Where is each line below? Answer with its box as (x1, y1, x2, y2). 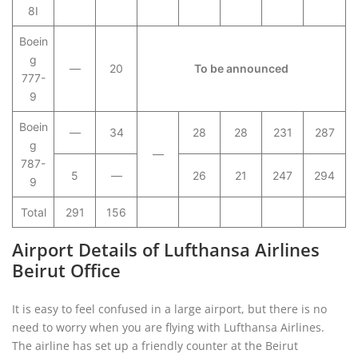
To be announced (194, 62, 288, 75)
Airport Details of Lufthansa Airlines (12, 237, 320, 261)
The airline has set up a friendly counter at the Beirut (12, 338, 298, 353)
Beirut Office (12, 258, 121, 282)
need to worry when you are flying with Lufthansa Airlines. (12, 320, 324, 335)
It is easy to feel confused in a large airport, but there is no (12, 301, 327, 316)
